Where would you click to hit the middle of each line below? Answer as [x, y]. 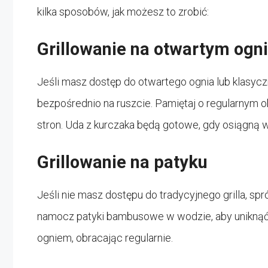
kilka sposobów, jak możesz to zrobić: [123, 11]
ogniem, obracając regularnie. [105, 237]
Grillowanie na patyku [122, 162]
